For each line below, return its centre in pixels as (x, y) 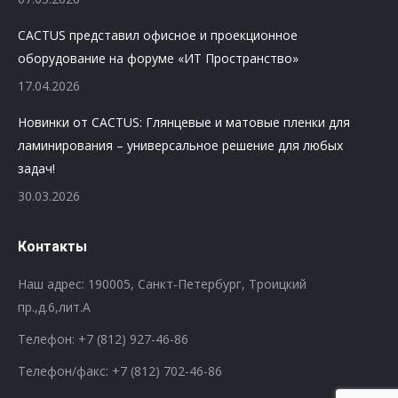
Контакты (52, 247)
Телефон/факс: (65, 371)
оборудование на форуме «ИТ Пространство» (158, 58)
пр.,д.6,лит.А (54, 307)
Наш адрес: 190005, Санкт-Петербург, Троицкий (162, 284)
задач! (36, 168)
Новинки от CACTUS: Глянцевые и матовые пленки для (184, 122)
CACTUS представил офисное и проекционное (158, 35)
